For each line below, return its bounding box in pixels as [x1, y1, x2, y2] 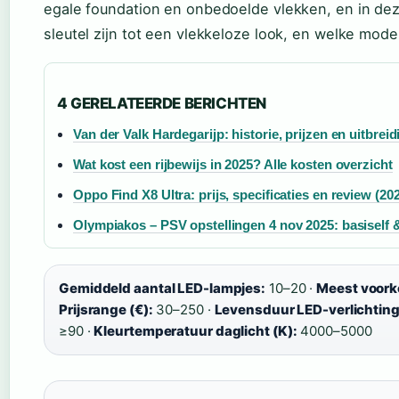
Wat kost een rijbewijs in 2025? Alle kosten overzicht [73, 157, 393, 173]
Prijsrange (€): [59, 301, 153, 319]
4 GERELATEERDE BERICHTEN [57, 94, 266, 113]
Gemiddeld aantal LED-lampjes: [59, 280, 266, 297]
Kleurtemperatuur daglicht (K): [94, 322, 297, 340]
